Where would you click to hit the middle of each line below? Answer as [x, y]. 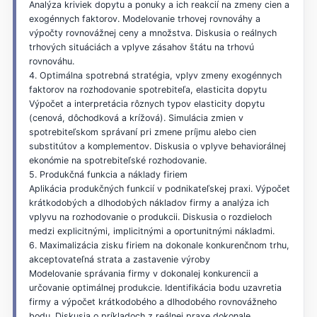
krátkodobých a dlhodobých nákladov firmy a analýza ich [149, 202]
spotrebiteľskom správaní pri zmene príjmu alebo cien [142, 132]
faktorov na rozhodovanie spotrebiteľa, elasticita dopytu [148, 89]
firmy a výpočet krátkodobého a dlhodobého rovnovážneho [152, 301]
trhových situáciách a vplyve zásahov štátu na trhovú [141, 47]
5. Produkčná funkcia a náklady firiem [108, 174]
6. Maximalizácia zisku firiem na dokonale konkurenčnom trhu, [159, 245]
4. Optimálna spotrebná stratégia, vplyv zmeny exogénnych [155, 75]
